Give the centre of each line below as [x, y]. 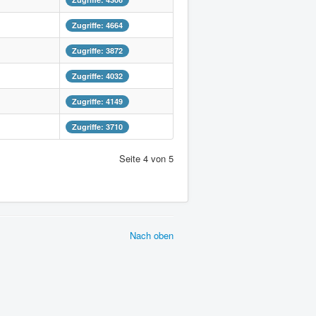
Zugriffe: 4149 [97, 101]
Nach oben [152, 235]
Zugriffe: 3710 [97, 127]
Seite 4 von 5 [146, 158]
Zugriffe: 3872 [97, 50]
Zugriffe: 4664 [97, 25]
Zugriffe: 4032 [97, 76]
